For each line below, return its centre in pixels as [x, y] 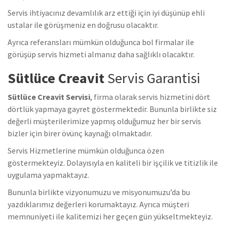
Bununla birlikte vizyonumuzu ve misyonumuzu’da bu [99, 192]
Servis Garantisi [154, 78]
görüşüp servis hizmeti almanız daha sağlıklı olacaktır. [101, 54]
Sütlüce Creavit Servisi [49, 97]
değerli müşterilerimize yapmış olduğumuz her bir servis [104, 121]
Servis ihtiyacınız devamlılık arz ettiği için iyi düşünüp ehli [106, 13]
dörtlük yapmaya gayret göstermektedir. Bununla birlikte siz [112, 109]
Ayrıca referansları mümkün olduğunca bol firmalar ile [101, 42]
